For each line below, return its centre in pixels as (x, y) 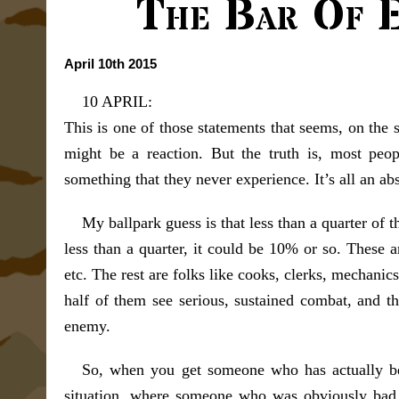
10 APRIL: (117, 102)
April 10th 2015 (110, 64)
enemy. (87, 326)
